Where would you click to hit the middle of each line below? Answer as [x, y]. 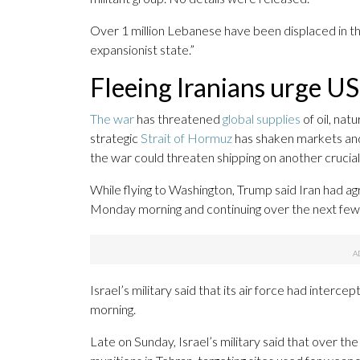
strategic [115, 138]
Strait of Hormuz [186, 138]
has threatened [178, 119]
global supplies [262, 119]
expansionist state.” [142, 50]
